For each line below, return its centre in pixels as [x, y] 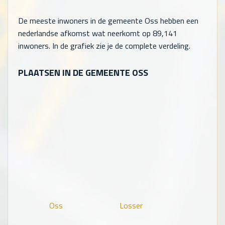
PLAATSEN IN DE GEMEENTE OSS [83, 73]
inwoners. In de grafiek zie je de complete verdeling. [104, 46]
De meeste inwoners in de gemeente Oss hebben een [108, 21]
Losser [131, 205]
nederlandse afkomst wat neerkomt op [85, 33]
